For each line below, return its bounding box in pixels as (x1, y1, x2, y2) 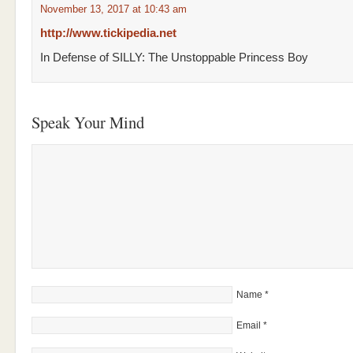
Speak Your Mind (32, 111, 144, 133)
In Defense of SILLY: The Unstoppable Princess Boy (40, 51, 308, 64)
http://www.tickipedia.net (40, 27, 176, 39)
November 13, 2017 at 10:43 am (40, 3, 187, 15)
